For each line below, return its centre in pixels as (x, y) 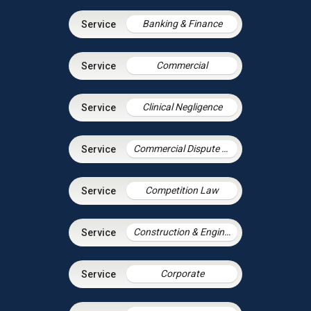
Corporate (182, 274)
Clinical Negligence (182, 107)
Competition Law (182, 191)
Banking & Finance (182, 24)
